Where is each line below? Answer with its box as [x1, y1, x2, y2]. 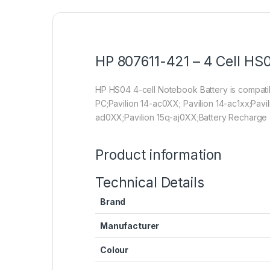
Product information [95, 146, 222, 163]
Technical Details [95, 174, 204, 191]
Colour [100, 244, 129, 255]
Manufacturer [100, 220, 160, 231]
